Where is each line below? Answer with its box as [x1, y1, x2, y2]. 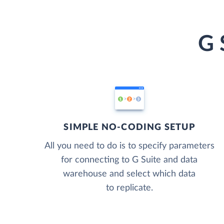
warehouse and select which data [63, 169, 196, 178]
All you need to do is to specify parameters [44, 141, 214, 150]
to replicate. [105, 183, 153, 192]
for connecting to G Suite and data [61, 155, 198, 164]
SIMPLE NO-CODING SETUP [63, 122, 195, 132]
